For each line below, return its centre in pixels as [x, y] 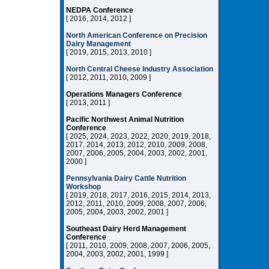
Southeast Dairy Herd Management [126, 229]
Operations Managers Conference [124, 94]
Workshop [83, 187]
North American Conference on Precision [137, 35]
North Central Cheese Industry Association [140, 69]
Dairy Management [98, 44]
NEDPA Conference [100, 10]
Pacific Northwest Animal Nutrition [125, 119]
